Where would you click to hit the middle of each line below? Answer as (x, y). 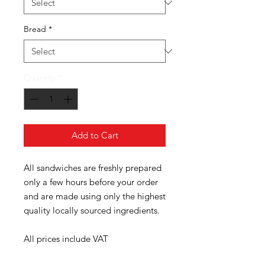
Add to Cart (95, 135)
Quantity (40, 77)
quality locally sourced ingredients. (93, 210)
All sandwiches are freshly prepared (93, 168)
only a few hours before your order (91, 182)
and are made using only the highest (95, 196)
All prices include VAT (66, 239)
